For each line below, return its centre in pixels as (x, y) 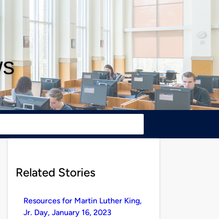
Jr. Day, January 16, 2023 (67, 212)
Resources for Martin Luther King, (83, 200)
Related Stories (55, 172)
